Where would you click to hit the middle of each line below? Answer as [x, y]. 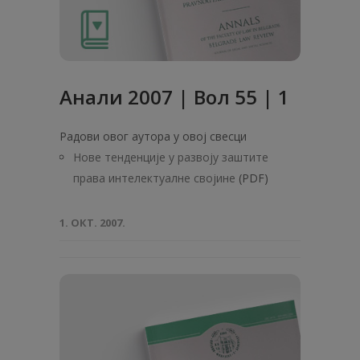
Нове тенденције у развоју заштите [171, 157]
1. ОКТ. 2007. [92, 223]
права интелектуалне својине [154, 178]
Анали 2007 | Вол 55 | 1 [174, 97]
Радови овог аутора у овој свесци [153, 136]
